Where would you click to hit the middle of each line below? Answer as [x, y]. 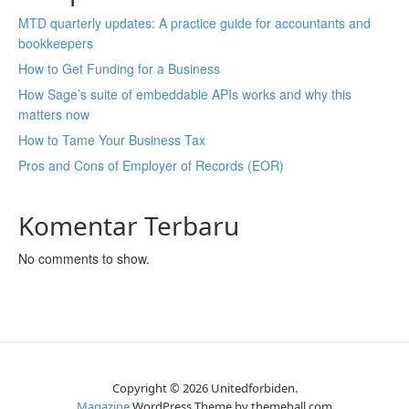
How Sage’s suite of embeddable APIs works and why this [185, 94]
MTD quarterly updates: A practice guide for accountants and [194, 23]
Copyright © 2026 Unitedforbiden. [204, 388]
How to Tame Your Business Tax [112, 140]
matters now [54, 114]
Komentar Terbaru [129, 225]
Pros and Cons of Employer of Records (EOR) [151, 165]
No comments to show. [84, 258]
